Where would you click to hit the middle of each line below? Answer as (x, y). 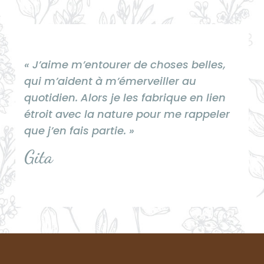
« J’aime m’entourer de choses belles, (125, 65)
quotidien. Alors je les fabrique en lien (125, 98)
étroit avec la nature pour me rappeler (127, 114)
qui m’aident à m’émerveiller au (110, 81)
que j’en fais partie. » (80, 131)
